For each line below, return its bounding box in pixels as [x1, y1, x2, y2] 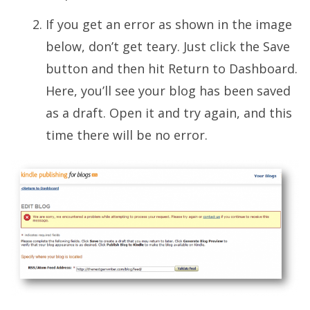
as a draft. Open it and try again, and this [46, 104, 292, 122]
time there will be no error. [46, 127, 208, 144]
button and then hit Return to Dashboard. [46, 60, 298, 77]
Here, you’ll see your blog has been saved [46, 82, 291, 100]
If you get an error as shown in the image [46, 16, 292, 33]
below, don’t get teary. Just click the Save [46, 38, 290, 55]
